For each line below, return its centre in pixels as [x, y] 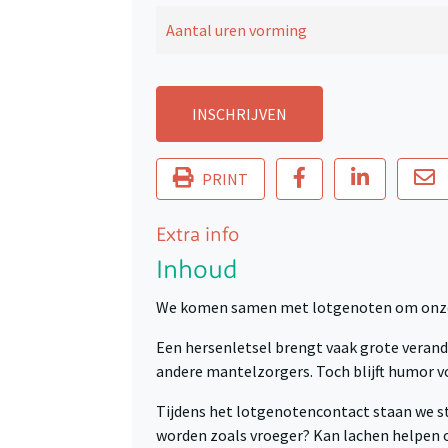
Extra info [197, 236]
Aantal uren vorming [237, 30]
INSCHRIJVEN [239, 114]
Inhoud [197, 271]
